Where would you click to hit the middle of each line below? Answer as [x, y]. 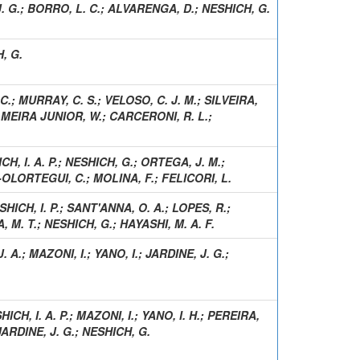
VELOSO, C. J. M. [151, 99]
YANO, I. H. [171, 315]
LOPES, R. [199, 207]
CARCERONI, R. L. [159, 115]
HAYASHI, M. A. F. [167, 223]
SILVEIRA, [231, 99]
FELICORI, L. [196, 177]
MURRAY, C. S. [58, 99]
